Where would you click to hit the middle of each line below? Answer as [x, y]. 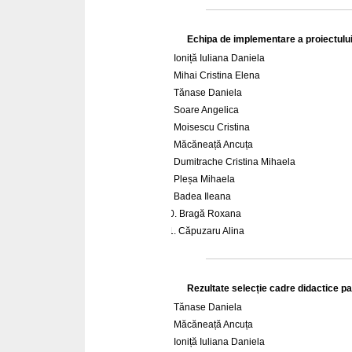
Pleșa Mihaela [204, 179]
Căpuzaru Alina [211, 231]
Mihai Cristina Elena [217, 75]
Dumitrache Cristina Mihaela [235, 161]
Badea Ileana [202, 196]
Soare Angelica [206, 110]
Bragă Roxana [210, 213]
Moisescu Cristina [213, 127]
